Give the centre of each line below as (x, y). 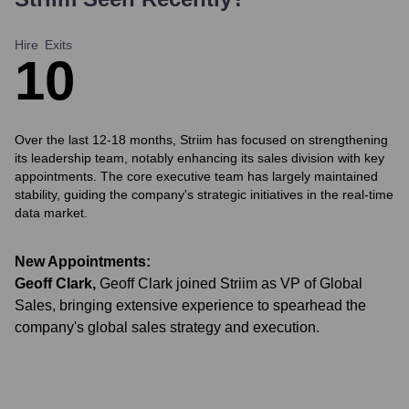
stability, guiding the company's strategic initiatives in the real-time (204, 194)
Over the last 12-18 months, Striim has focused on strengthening (201, 140)
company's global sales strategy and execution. (167, 327)
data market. (51, 213)
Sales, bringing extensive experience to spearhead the (190, 305)
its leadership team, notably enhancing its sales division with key (199, 158)
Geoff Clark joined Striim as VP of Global (231, 283)
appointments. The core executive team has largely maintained (196, 176)
